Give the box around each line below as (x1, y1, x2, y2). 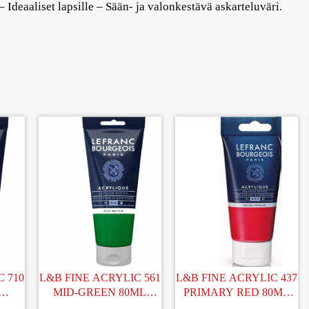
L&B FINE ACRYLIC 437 (176, 271, 298, 283)
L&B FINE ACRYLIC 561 (39, 271, 161, 283)
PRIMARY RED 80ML (183, 286, 290, 298)
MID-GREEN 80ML (53, 286, 147, 298)
